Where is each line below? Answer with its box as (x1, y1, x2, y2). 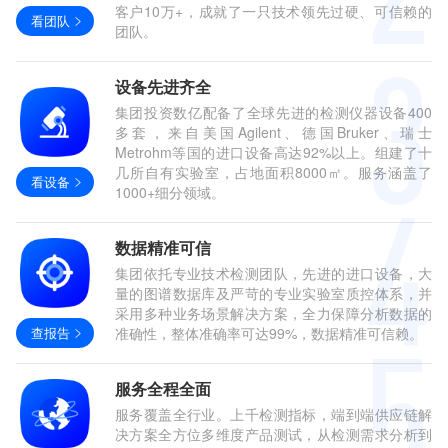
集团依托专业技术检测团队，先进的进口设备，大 (114, 263, 432, 283)
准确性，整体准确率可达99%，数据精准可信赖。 (114, 323, 423, 343)
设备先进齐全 (114, 75, 211, 98)
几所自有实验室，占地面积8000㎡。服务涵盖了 (114, 162, 432, 182)
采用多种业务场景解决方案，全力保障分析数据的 (114, 303, 432, 323)
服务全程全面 (114, 377, 211, 400)
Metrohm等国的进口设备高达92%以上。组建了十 (114, 142, 432, 162)
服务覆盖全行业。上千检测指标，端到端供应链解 (114, 404, 432, 424)
